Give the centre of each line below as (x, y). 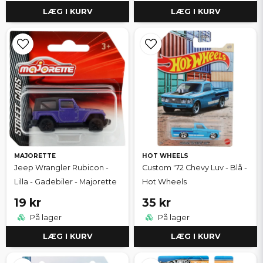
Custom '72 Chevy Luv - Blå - (195, 167)
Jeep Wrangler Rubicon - (61, 167)
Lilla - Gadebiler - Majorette (65, 181)
